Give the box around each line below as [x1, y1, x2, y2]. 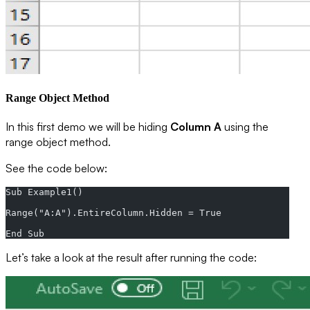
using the [221, 120, 268, 134]
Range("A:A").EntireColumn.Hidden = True [6, 208, 232, 219]
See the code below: [6, 161, 107, 176]
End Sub [6, 228, 44, 239]
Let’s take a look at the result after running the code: [6, 250, 257, 265]
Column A [170, 120, 221, 134]
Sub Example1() [6, 187, 94, 198]
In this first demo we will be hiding [6, 120, 170, 134]
